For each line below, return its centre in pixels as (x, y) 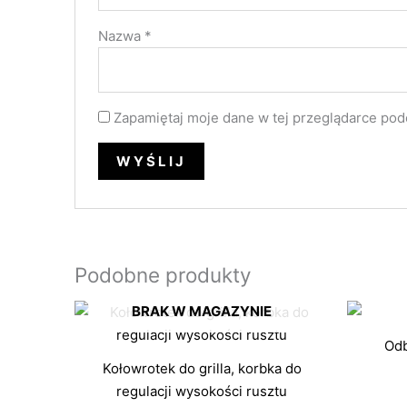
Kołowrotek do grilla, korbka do (202, 368)
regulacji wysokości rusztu (202, 391)
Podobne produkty (163, 274)
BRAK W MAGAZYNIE (202, 312)
